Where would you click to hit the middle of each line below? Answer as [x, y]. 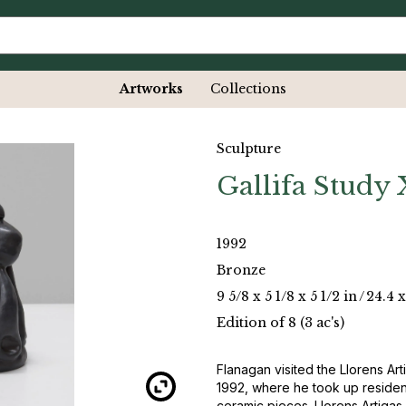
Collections [248, 89]
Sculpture [249, 149]
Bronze [241, 271]
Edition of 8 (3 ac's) [280, 323]
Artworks [151, 89]
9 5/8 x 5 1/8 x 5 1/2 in [287, 297]
